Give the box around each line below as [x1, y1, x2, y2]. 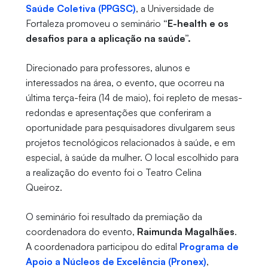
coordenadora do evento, [25, 226, 137, 238]
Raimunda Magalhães [136, 226, 234, 238]
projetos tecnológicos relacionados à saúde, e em [25, 136, 235, 149]
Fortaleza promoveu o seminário [25, 17, 163, 30]
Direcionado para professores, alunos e [25, 62, 190, 74]
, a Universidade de [135, 2, 214, 15]
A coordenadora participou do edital [25, 240, 179, 253]
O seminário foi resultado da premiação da [25, 211, 202, 223]
